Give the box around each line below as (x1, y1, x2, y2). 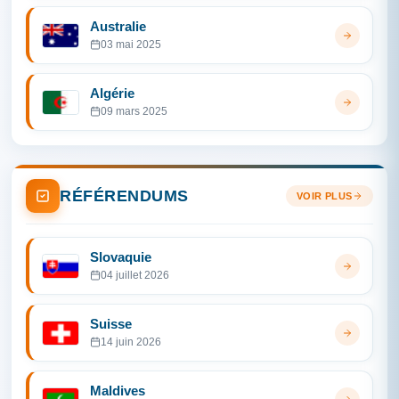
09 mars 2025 (101, 105, 167, 118)
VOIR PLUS (296, 191, 353, 201)
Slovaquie (90, 249, 151, 265)
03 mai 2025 (101, 38, 161, 51)
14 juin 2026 (101, 336, 161, 348)
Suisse (90, 316, 132, 331)
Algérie (90, 85, 134, 101)
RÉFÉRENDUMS (60, 186, 189, 205)
